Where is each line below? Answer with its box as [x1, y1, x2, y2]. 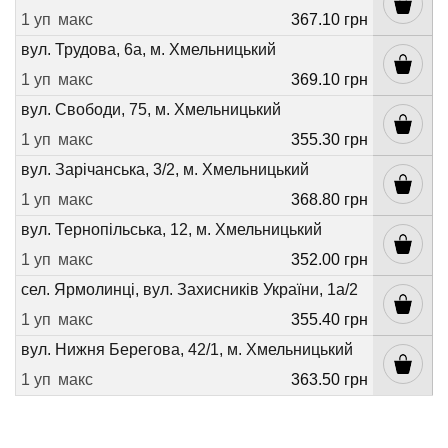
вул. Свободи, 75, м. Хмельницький [21, 101, 281, 119]
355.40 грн [291, 310, 368, 328]
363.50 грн [291, 370, 368, 388]
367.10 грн [291, 10, 368, 28]
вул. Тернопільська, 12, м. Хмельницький [21, 221, 322, 239]
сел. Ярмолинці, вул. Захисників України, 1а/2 [21, 281, 358, 299]
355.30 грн [291, 130, 368, 148]
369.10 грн [291, 70, 368, 88]
